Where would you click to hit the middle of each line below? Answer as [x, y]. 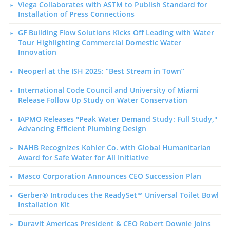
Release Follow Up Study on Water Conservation [102, 100]
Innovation [37, 52]
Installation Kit [44, 205]
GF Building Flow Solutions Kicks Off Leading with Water [116, 33]
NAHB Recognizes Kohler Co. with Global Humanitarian [114, 147]
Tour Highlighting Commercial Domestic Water [99, 43]
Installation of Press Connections [76, 14]
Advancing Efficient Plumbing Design [82, 128]
